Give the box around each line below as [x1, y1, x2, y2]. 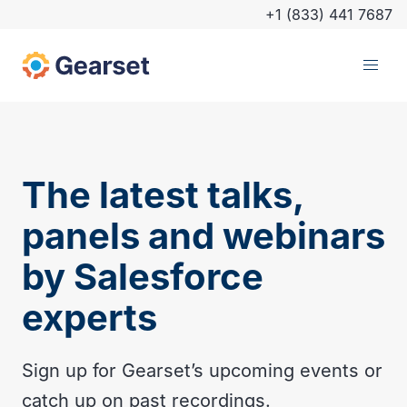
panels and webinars [22, 213, 385, 258]
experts [22, 295, 157, 340]
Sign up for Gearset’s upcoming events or [22, 360, 382, 382]
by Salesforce [22, 254, 263, 299]
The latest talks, [22, 173, 303, 217]
